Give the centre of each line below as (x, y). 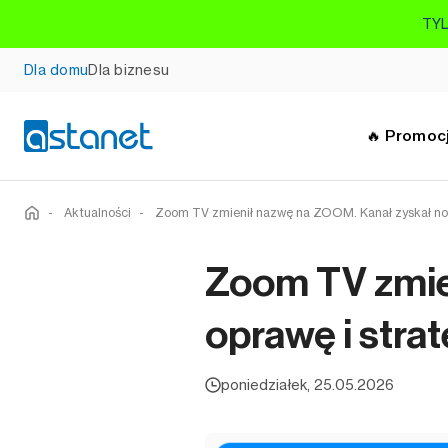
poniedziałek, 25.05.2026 (307, 384)
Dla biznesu (129, 69)
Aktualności (97, 212)
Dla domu (56, 69)
